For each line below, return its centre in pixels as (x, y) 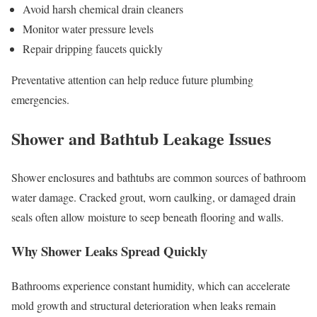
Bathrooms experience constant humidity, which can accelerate (151, 286)
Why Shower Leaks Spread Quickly (109, 251)
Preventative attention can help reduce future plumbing (132, 79)
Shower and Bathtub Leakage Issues (141, 138)
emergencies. (40, 99)
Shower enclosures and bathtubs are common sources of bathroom (158, 177)
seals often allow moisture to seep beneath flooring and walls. (148, 217)
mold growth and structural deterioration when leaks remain (144, 306)
